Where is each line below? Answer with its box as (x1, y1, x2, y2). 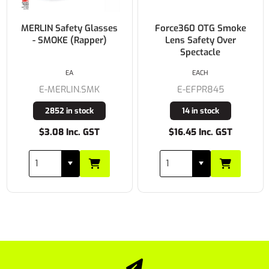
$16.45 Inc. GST (161, 125, 225, 138)
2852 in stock (38, 105, 87, 116)
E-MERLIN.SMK (32, 83, 93, 95)
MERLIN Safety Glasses (14, 22, 111, 34)
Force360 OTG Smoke (147, 22, 239, 34)
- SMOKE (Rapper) (25, 34, 100, 46)
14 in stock (174, 105, 212, 116)
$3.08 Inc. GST (32, 125, 93, 138)
